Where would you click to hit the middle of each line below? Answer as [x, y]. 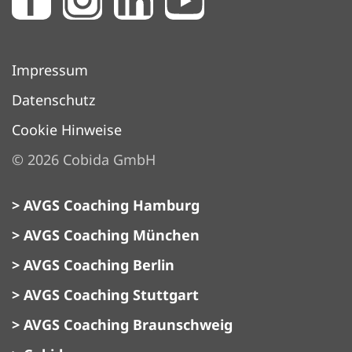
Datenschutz [53, 100]
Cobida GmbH [107, 159]
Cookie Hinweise [67, 130]
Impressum [50, 70]
